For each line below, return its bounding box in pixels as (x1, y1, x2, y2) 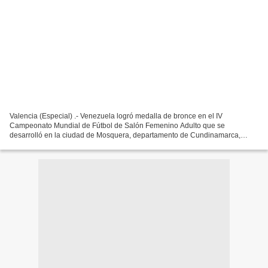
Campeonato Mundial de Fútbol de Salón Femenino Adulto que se (10, 121, 225, 130)
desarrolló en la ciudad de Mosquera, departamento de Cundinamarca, (10, 130, 240, 139)
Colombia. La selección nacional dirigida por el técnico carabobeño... (10, 140, 234, 149)
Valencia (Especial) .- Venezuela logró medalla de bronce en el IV (10, 111, 223, 120)
